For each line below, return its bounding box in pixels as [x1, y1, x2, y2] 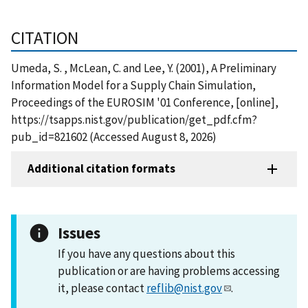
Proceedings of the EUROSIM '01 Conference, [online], [11, 94, 278, 110]
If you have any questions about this [58, 245, 235, 261]
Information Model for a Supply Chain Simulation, [11, 77, 256, 93]
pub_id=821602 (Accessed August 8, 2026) [11, 129, 217, 144]
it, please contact [58, 280, 146, 296]
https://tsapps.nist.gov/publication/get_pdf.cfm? [11, 111, 257, 127]
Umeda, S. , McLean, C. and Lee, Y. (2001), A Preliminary [11, 60, 276, 76]
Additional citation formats [27, 161, 175, 177]
